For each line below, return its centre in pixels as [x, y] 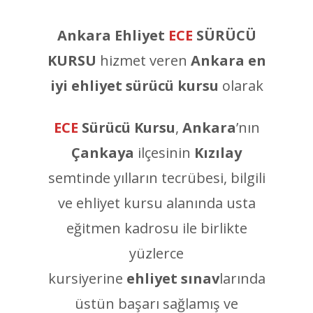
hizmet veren [143, 60]
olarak [241, 86]
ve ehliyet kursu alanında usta [156, 203]
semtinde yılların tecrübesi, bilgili [156, 178]
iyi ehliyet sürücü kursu [134, 86]
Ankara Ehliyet [111, 35]
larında [242, 278]
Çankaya [103, 153]
